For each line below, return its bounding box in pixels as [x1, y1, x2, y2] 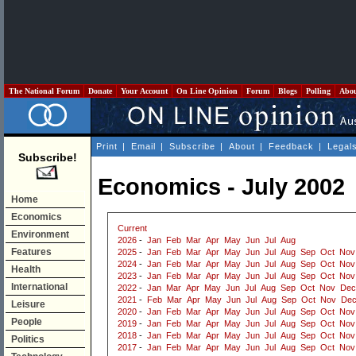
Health [11, 264, 41, 275]
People [11, 316, 42, 327]
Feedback [269, 141, 314, 151]
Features [11, 246, 52, 257]
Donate [86, 87, 114, 95]
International [11, 281, 68, 292]
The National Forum [6, 87, 82, 95]
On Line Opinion [174, 87, 240, 95]
